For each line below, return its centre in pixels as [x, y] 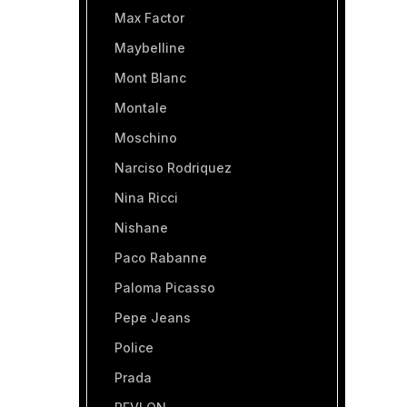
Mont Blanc [150, 78]
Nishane [141, 228]
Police [134, 347]
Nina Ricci [146, 198]
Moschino [146, 138]
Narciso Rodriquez [173, 168]
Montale [141, 108]
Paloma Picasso [165, 288]
